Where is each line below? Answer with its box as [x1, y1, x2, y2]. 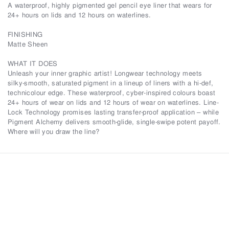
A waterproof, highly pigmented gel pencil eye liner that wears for [8, 1, 212, 10]
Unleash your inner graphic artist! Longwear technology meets [8, 69, 202, 78]
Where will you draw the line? [8, 127, 100, 136]
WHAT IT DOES [8, 59, 58, 68]
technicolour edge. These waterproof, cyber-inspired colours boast [8, 88, 216, 97]
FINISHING [8, 30, 43, 39]
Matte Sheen [8, 40, 48, 49]
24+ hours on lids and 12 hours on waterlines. [8, 11, 151, 19]
